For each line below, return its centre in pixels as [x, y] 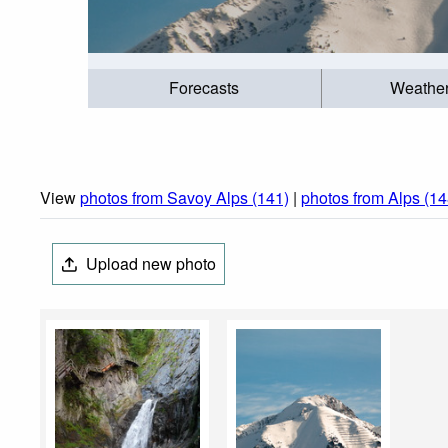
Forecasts [204, 88]
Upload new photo [149, 264]
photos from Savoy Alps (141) [184, 198]
